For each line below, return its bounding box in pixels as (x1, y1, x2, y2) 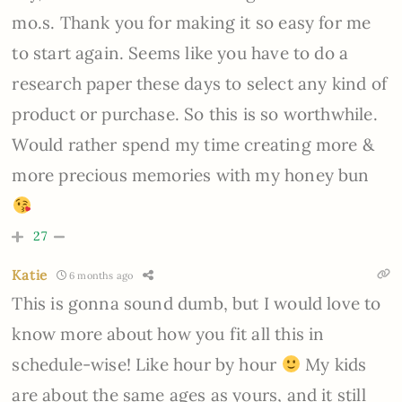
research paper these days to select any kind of (12, 73, 387, 95)
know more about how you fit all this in (12, 323, 325, 345)
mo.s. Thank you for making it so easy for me (12, 12, 371, 34)
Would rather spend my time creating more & (12, 134, 374, 156)
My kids (301, 354, 367, 376)
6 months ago (66, 268, 134, 282)
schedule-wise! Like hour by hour (12, 354, 282, 376)
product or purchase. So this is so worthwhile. (12, 103, 378, 126)
